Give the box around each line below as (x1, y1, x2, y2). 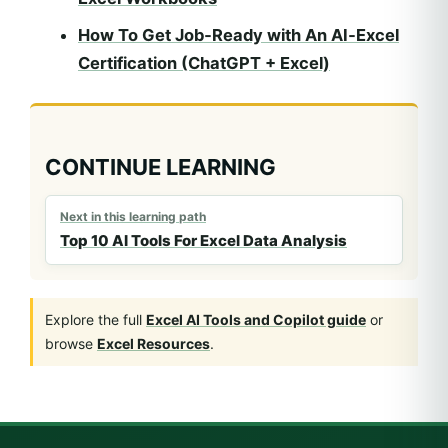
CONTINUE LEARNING (45, 154, 276, 180)
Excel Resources (97, 335, 210, 352)
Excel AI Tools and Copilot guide (146, 311, 366, 328)
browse (45, 335, 97, 352)
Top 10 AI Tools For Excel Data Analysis (60, 231, 347, 250)
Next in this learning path (60, 209, 206, 224)
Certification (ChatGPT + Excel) (78, 53, 330, 73)
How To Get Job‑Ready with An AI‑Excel (78, 25, 399, 45)
